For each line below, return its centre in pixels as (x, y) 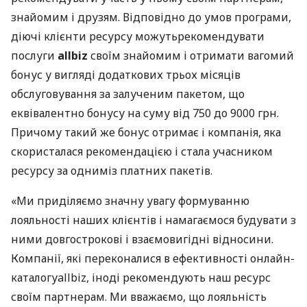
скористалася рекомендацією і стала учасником (142, 151)
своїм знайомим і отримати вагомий (191, 56)
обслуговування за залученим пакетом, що (128, 94)
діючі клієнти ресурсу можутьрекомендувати (138, 36)
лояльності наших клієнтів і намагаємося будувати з (153, 220)
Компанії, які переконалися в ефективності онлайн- (153, 258)
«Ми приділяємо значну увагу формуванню (130, 201)
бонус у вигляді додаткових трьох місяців (126, 75)
